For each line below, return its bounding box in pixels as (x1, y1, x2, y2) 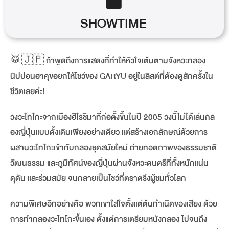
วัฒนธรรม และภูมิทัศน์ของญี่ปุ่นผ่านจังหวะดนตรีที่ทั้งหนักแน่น (10, 156, 209, 170)
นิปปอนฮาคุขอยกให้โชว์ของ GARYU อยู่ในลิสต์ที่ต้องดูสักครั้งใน (10, 69, 213, 83)
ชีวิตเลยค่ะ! (10, 84, 45, 99)
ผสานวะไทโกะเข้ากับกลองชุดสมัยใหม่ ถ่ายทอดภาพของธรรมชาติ (10, 141, 217, 155)
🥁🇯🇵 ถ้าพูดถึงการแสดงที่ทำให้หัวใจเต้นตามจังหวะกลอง (10, 54, 205, 68)
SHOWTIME (80, 12, 147, 34)
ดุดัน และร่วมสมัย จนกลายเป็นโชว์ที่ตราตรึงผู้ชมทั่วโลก (10, 171, 186, 186)
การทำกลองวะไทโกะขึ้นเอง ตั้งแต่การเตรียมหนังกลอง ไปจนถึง (10, 212, 207, 226)
